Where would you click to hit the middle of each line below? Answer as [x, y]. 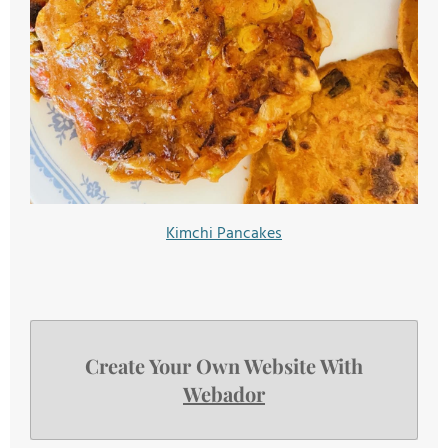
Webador [224, 394]
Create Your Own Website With [224, 366]
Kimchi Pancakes [224, 234]
